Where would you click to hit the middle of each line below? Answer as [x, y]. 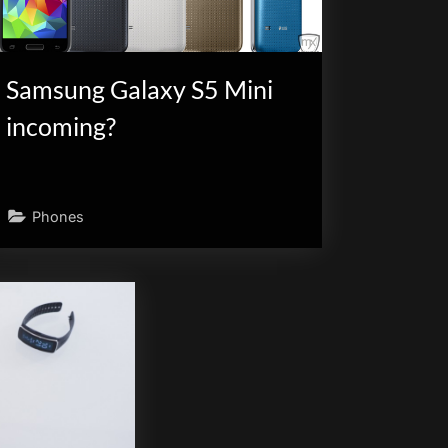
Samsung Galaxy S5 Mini [140, 90]
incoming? [61, 127]
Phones [58, 216]
